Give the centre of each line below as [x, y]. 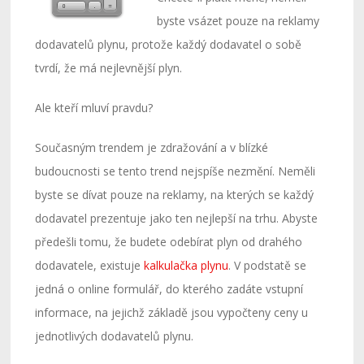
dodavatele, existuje [90, 265]
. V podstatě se [268, 265]
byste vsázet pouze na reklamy [238, 21]
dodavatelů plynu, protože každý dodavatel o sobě [169, 44]
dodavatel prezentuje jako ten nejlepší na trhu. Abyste [177, 218]
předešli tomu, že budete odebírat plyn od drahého [169, 242]
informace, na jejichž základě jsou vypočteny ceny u [172, 312]
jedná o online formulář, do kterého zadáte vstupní [169, 289]
